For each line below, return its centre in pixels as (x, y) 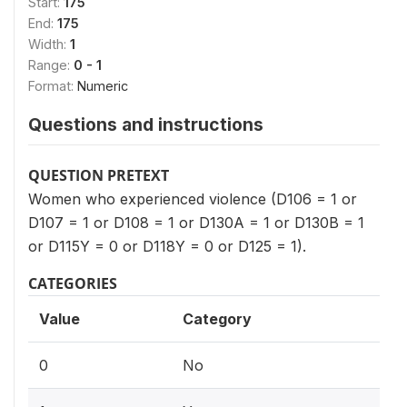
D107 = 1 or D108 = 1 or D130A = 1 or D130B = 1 (196, 223)
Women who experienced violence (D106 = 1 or (193, 199)
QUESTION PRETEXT (99, 175)
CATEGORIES (73, 283)
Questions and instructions (146, 124)
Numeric (103, 86)
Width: (49, 44)
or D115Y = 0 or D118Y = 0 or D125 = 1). (167, 246)
